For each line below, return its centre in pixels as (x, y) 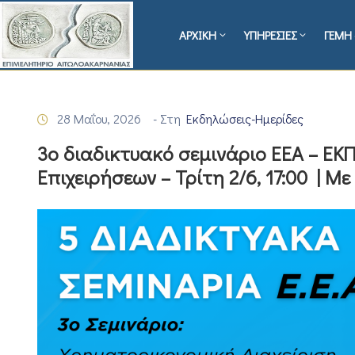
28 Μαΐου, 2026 (99, 119)
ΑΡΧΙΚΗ (198, 35)
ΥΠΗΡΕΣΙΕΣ (271, 35)
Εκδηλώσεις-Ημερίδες (245, 119)
